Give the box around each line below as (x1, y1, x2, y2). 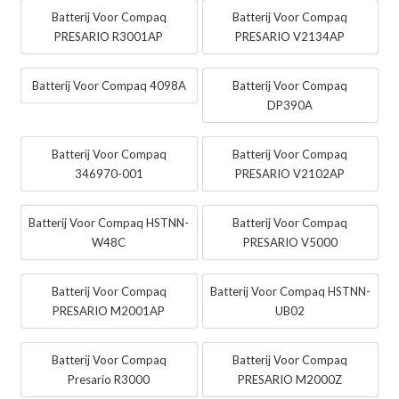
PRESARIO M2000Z (238, 371, 343, 387)
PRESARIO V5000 (242, 234, 338, 249)
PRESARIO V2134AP (235, 28, 346, 44)
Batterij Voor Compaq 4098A (31, 77, 186, 93)
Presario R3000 (68, 371, 151, 387)
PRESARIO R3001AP (54, 28, 164, 44)
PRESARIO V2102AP (235, 166, 346, 181)
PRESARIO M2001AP (53, 303, 166, 318)
